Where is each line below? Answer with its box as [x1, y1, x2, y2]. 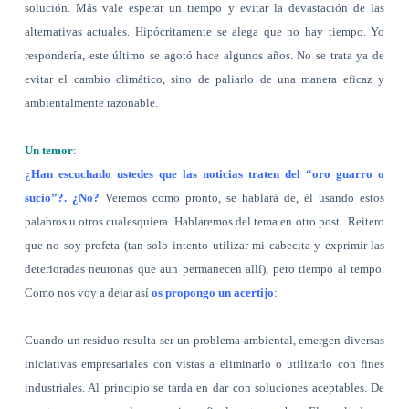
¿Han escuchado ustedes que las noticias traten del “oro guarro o [24, 166, 385, 181]
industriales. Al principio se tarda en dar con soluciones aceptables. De [24, 380, 385, 394]
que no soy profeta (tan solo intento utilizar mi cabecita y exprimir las [24, 237, 385, 252]
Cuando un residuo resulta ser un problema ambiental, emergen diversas [24, 332, 385, 347]
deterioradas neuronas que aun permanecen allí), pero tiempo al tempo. [24, 261, 385, 276]
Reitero [348, 214, 385, 228]
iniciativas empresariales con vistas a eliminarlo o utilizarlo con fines [24, 356, 385, 371]
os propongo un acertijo [151, 285, 274, 299]
